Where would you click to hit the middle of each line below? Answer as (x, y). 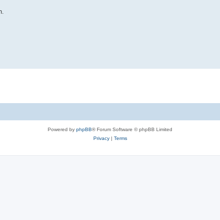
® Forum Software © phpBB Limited (132, 129)
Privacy (101, 138)
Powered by (62, 129)
